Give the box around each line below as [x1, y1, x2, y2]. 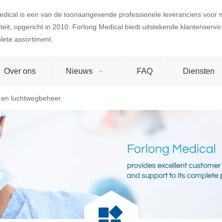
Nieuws [66, 67, 93, 75]
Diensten [183, 67, 215, 75]
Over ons [4, 67, 36, 75]
